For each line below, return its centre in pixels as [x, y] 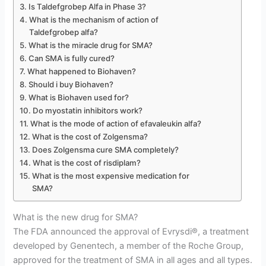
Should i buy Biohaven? [71, 84]
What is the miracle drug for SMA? [91, 45]
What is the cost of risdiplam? [87, 162]
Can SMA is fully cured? [72, 58]
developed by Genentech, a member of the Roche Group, [129, 246]
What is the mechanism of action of [94, 19]
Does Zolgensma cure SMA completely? [106, 149]
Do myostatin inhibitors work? [88, 110]
